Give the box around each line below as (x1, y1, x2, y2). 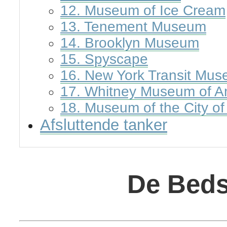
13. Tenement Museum (60, 18, 206, 34)
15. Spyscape (60, 51, 148, 67)
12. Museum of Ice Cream (60, 2, 225, 18)
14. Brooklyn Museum (60, 34, 199, 51)
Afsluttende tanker (40, 116, 167, 134)
